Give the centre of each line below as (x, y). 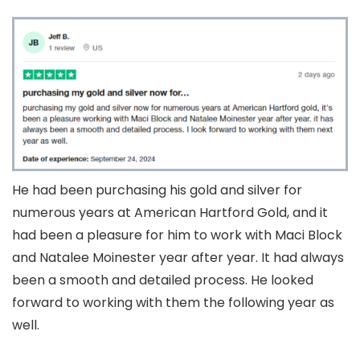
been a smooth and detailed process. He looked (163, 280)
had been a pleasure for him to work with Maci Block (177, 235)
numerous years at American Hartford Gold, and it (170, 213)
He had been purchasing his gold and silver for (157, 190)
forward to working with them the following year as (173, 303)
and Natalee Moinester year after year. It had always (178, 258)
